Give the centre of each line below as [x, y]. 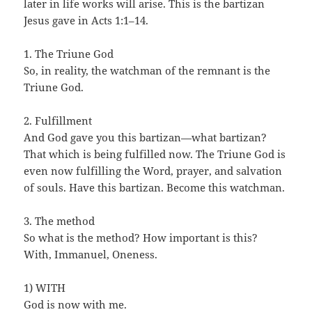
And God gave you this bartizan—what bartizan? [146, 138]
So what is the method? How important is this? [141, 238]
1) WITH [45, 288]
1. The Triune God [69, 54]
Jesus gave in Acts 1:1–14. [86, 21]
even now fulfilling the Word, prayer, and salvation [153, 171]
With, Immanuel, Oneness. [91, 255]
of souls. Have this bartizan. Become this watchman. [155, 188]
